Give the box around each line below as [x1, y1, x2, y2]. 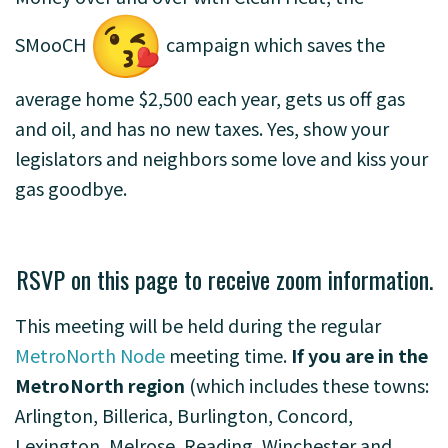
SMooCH [15, 30, 90, 57]
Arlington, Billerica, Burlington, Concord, [15, 402, 353, 428]
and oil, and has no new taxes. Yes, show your [15, 115, 389, 141]
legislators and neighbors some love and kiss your [15, 145, 428, 171]
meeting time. [169, 342, 291, 368]
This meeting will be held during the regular [15, 312, 381, 338]
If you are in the [291, 342, 428, 368]
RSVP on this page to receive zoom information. [15, 261, 433, 297]
